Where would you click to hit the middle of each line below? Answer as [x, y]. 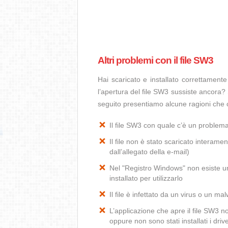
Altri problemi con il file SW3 [155, 60]
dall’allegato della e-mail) [149, 152]
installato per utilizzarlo [146, 178]
